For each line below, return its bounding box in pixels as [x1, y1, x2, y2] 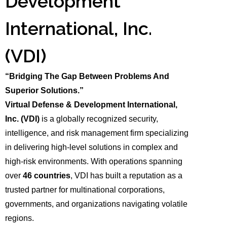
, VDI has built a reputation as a [70, 171, 183, 180]
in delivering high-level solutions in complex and [5, 143, 178, 152]
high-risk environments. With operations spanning [5, 157, 183, 166]
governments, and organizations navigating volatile [5, 200, 188, 209]
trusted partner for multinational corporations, [5, 185, 165, 195]
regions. [5, 214, 34, 223]
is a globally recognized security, [40, 115, 159, 124]
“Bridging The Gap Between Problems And [5, 72, 170, 81]
